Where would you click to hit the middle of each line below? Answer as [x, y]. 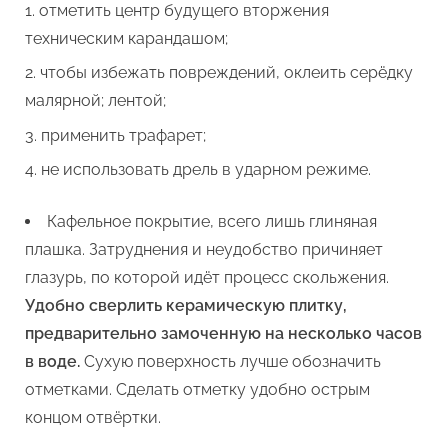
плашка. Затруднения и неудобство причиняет [204, 250]
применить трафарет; [123, 135]
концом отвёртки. [93, 418]
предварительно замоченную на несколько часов [223, 334]
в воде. [52, 362]
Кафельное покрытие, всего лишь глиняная [212, 222]
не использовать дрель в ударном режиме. [206, 170]
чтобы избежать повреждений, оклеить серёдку [226, 73]
